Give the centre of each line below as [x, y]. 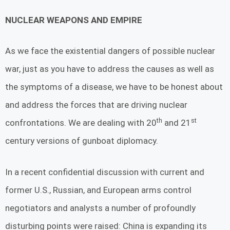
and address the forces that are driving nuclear [96, 105]
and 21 [177, 123]
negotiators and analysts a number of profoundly [100, 208]
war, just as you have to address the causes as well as [110, 69]
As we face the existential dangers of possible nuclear [110, 51]
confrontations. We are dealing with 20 [81, 123]
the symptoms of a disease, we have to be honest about [114, 87]
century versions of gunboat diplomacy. [82, 141]
